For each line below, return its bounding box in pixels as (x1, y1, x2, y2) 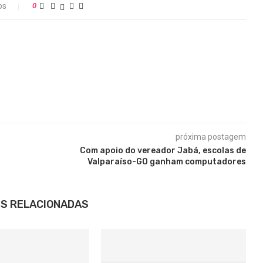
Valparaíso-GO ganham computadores (87, 157, 246, 167)
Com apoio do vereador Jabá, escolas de (79, 146, 246, 156)
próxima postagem (175, 132, 246, 141)
